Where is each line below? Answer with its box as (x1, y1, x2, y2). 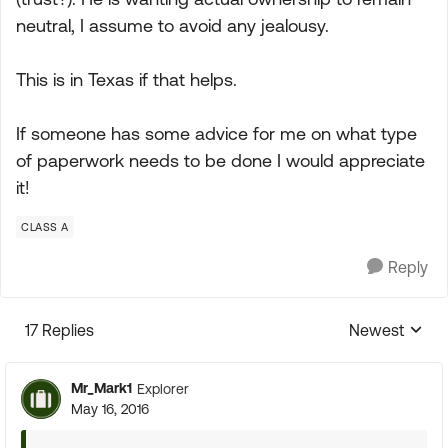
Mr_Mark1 (71, 380, 132, 396)
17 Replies (25, 321, 94, 339)
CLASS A (21, 221, 69, 233)
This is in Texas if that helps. (16, 69, 237, 90)
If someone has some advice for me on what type (16, 123, 417, 144)
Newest (349, 321, 404, 339)
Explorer (137, 380, 189, 397)
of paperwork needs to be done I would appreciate (16, 150, 425, 171)
